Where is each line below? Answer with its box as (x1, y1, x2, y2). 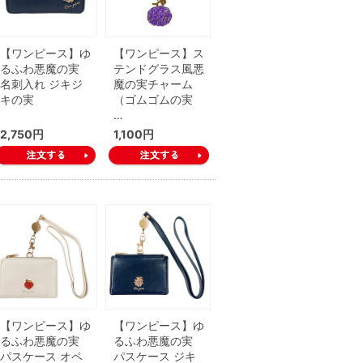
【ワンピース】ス (113, 46, 204, 60)
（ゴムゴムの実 (113, 92, 193, 106)
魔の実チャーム (113, 77, 193, 91)
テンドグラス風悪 (113, 62, 204, 75)
